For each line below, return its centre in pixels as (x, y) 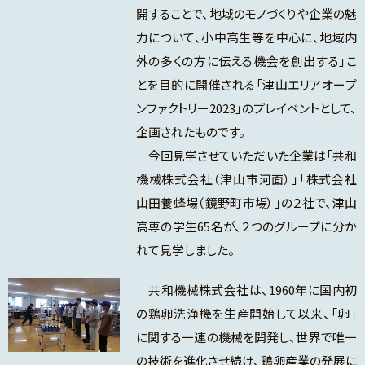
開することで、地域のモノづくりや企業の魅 (246, 14)
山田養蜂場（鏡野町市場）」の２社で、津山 (246, 203)
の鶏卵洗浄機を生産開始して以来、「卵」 (246, 314)
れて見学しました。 (185, 250)
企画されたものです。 (190, 132)
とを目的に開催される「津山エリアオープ (246, 85)
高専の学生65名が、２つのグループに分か (246, 226)
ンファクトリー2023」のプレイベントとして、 (246, 108)
